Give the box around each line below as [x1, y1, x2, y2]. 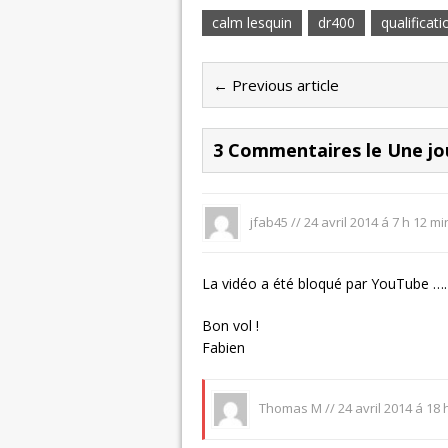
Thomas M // [255, 398, 338, 417]
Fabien [202, 338, 245, 358]
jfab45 [249, 212, 288, 231]
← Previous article [213, 74, 339, 95]
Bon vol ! [202, 316, 259, 336]
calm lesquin [212, 12, 292, 32]
